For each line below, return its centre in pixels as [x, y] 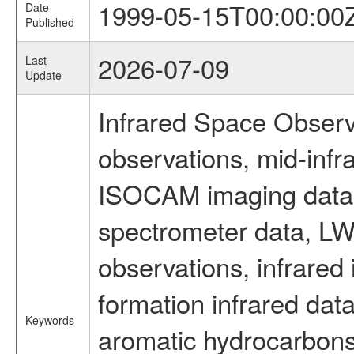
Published [49, 23]
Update [43, 75]
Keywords [49, 320]
